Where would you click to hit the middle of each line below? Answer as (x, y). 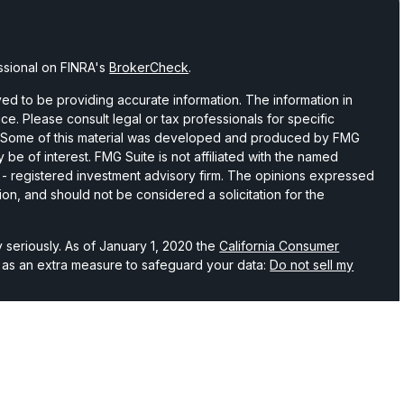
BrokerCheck (149, 67)
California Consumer (280, 246)
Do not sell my (312, 265)
